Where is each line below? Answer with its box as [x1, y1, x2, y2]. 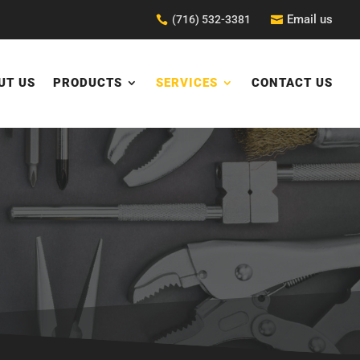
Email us [287, 12, 333, 27]
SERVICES [156, 76, 219, 90]
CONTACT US [252, 76, 333, 90]
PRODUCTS [53, 76, 123, 90]
